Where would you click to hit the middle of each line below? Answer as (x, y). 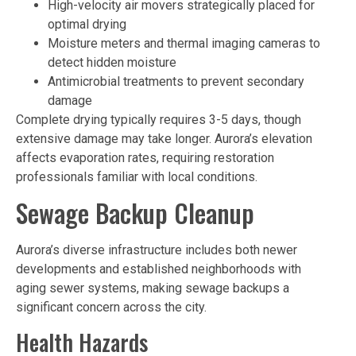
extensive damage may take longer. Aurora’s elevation (164, 139)
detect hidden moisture (112, 63)
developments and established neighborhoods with (159, 269)
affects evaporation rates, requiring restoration (145, 158)
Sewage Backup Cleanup (135, 213)
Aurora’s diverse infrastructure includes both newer (157, 250)
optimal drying (87, 25)
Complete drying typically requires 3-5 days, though (159, 120)
